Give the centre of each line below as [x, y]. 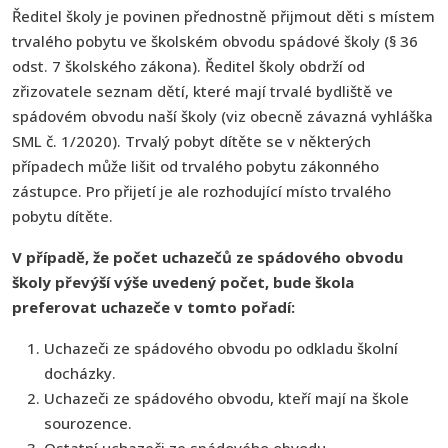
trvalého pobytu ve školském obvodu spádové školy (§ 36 [215, 40]
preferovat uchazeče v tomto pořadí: [153, 306]
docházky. [80, 372]
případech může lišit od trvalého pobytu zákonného [195, 165]
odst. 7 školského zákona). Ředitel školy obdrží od [188, 65]
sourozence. [88, 422]
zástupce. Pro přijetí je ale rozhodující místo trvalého [201, 190]
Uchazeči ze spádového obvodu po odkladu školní [221, 347]
